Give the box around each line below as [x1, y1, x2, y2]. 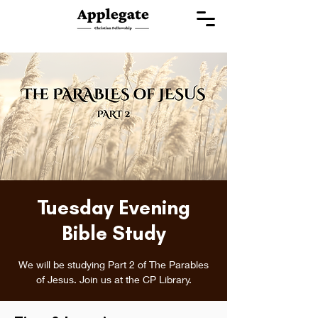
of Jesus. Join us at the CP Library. [35, 273, 192, 285]
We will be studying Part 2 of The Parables [18, 258, 209, 270]
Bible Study [61, 221, 166, 245]
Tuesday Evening [37, 195, 190, 219]
